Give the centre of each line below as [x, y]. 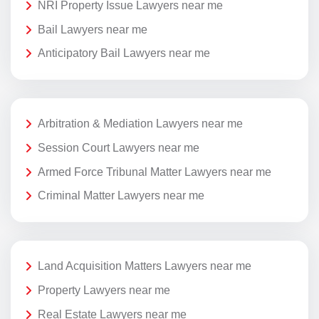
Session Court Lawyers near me [119, 148]
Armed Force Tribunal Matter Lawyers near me [155, 172]
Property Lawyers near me [104, 290]
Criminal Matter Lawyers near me [121, 196]
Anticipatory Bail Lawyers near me [124, 53]
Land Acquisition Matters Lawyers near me [145, 266]
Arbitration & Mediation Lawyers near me [140, 124]
